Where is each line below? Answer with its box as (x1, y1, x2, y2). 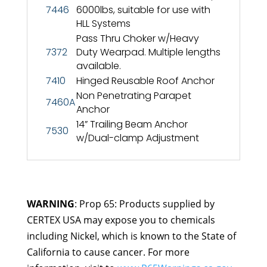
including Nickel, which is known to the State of (26, 229, 236, 243)
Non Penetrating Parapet (76, 88, 191, 103)
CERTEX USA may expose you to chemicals (26, 213, 215, 226)
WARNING (26, 197, 74, 210)
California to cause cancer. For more (26, 245, 190, 259)
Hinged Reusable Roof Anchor (76, 73, 215, 88)
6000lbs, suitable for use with (76, 2, 210, 17)
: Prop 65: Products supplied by (74, 197, 215, 210)
